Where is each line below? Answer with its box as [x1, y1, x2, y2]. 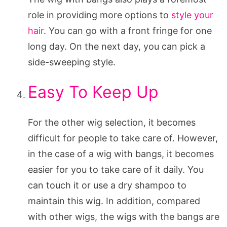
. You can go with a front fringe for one [44, 25, 212, 36]
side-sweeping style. [28, 56, 116, 67]
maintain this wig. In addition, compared [28, 195, 200, 206]
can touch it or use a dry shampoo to [28, 179, 186, 191]
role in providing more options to [28, 9, 171, 20]
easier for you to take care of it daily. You [28, 164, 204, 175]
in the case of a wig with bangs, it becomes [28, 148, 214, 159]
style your [171, 9, 213, 20]
